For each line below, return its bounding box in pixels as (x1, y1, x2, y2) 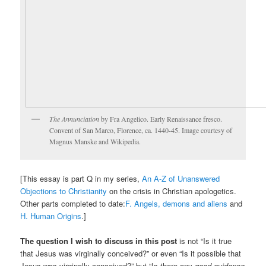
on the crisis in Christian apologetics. (107, 185, 237, 197)
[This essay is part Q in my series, (20, 173, 142, 185)
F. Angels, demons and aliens (125, 198, 228, 210)
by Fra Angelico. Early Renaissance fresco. (99, 113, 223, 123)
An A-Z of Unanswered (142, 173, 220, 185)
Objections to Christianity (20, 185, 107, 197)
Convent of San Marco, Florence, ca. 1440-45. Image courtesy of (49, 125, 233, 135)
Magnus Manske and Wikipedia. (49, 136, 141, 146)
